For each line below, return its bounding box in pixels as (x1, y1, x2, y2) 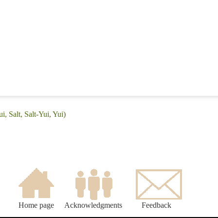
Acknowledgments (64, 201, 122, 210)
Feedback (142, 201, 171, 210)
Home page (18, 201, 54, 210)
